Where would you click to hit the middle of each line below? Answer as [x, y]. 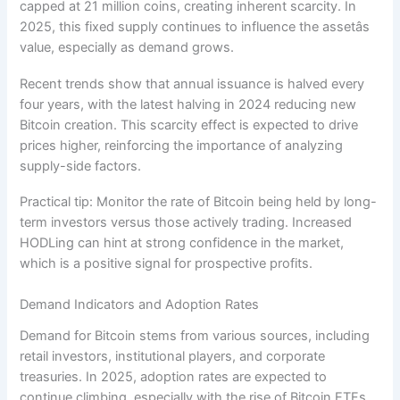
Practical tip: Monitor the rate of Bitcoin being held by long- [199, 202]
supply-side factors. [81, 166]
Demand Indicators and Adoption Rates [140, 304]
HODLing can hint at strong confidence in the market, [182, 243]
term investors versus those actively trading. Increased [186, 223]
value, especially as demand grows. [127, 48]
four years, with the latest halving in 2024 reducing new [188, 104]
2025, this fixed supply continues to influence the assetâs [195, 27]
